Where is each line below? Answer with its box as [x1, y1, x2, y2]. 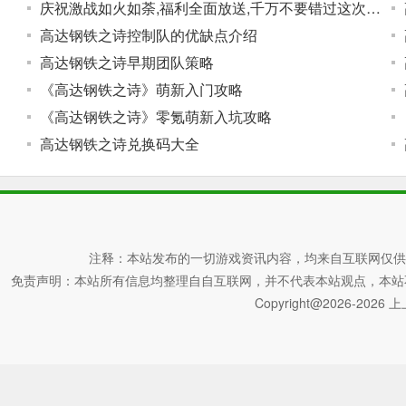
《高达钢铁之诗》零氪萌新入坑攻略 [40, 106, 272, 127]
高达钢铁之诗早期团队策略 [40, 52, 214, 72]
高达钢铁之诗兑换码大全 [40, 133, 199, 154]
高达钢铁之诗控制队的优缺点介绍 [40, 24, 257, 45]
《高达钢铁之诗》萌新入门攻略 [40, 79, 243, 100]
